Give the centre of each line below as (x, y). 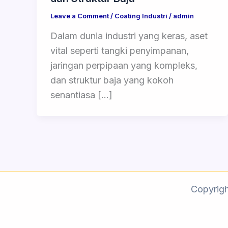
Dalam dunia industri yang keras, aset (129, 36)
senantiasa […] (81, 95)
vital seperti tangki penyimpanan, (120, 50)
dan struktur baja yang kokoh (112, 80)
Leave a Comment (80, 16)
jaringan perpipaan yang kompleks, (124, 65)
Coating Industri (141, 16)
